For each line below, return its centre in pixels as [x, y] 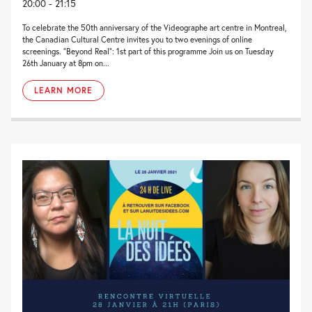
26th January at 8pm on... [66, 63]
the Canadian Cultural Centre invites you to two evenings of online [137, 39]
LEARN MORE [63, 90]
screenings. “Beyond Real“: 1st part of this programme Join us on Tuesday [148, 51]
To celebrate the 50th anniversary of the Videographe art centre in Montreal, [155, 27]
